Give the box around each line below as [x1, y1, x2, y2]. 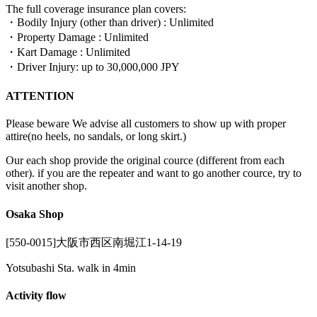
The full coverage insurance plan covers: [6, 2, 186, 15]
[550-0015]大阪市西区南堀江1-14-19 [6, 236, 182, 248]
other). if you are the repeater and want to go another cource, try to [6, 167, 301, 180]
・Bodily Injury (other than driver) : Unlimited [6, 16, 214, 28]
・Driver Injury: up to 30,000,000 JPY [6, 60, 180, 73]
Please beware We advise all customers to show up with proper [6, 117, 286, 130]
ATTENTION [6, 90, 74, 103]
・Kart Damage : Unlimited [6, 45, 130, 58]
